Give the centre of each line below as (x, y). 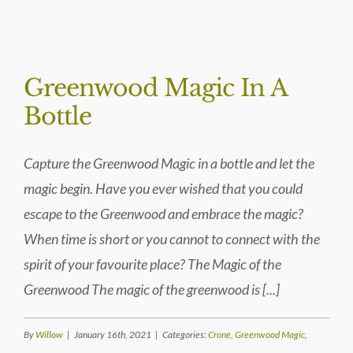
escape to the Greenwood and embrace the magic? (163, 213)
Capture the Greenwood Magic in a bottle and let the (169, 163)
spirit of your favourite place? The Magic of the (152, 264)
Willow (49, 334)
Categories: (185, 334)
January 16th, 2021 (113, 334)
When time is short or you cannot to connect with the (172, 238)
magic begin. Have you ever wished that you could (163, 188)
